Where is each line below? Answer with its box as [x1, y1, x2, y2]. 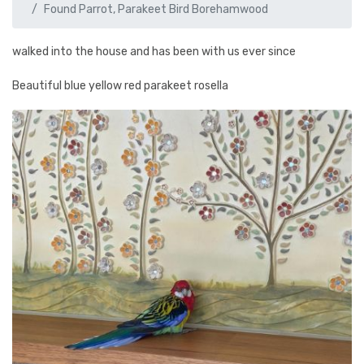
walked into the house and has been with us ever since [12, 45, 296, 58]
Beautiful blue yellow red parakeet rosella [12, 79, 228, 93]
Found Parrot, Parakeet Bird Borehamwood [44, 2, 268, 16]
